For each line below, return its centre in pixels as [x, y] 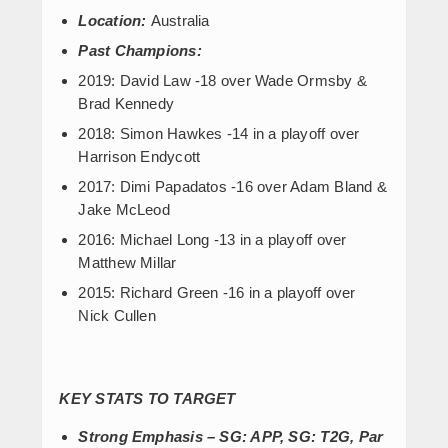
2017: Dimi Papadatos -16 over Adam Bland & [232, 186]
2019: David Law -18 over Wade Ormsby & [222, 80]
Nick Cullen [117, 315]
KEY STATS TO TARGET [147, 398]
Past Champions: [140, 50]
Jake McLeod [124, 209]
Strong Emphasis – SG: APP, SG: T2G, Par [231, 436]
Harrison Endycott [139, 156]
